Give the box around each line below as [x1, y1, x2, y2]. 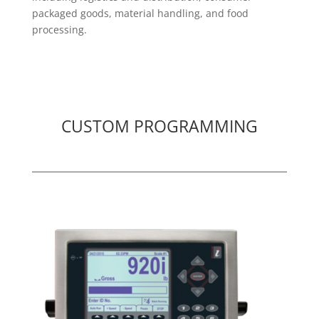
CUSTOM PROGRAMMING [61, 115, 258, 138]
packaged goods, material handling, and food [31, 6, 249, 21]
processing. [31, 23, 87, 37]
